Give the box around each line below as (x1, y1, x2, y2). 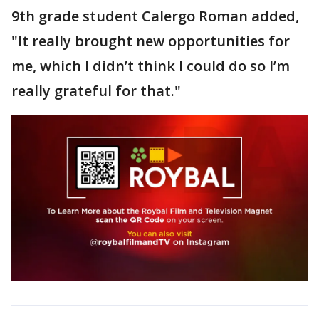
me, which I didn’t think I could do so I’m (11, 56, 290, 75)
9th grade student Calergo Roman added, (11, 6, 299, 26)
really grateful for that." (11, 80, 181, 100)
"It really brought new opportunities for (11, 31, 290, 51)
